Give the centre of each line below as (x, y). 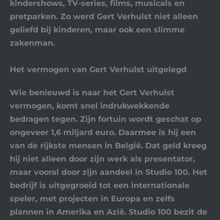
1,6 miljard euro (82, 132)
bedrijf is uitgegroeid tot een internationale (100, 185)
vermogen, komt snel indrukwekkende (90, 105)
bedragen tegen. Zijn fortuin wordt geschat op (106, 119)
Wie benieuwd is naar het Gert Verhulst (92, 92)
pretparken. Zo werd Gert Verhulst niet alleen (104, 16)
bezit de (189, 211)
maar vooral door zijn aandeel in (78, 172)
